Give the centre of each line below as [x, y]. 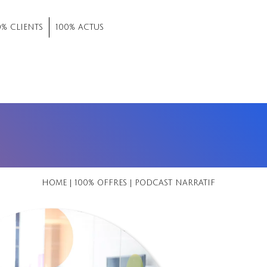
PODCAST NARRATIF [175, 183]
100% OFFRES [100, 183]
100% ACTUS [80, 27]
